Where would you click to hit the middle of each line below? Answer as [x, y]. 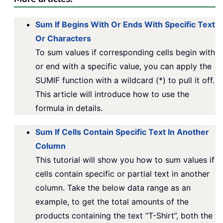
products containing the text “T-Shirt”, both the [124, 215]
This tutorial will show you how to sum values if [125, 160]
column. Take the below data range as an [113, 187]
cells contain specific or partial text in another [122, 173]
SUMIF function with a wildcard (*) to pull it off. [125, 80]
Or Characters [63, 38]
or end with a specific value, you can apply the [123, 66]
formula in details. [69, 108]
